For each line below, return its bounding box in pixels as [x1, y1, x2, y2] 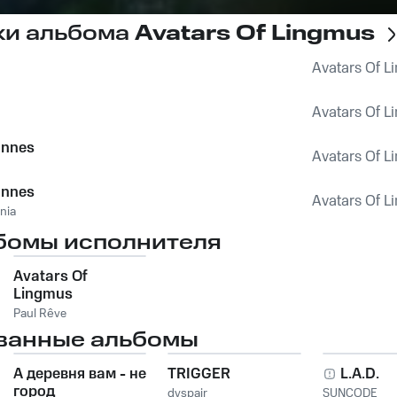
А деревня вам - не [12, 363, 146, 385]
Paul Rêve [12, 305, 66, 323]
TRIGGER [167, 363, 231, 385]
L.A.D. [339, 363, 379, 385]
